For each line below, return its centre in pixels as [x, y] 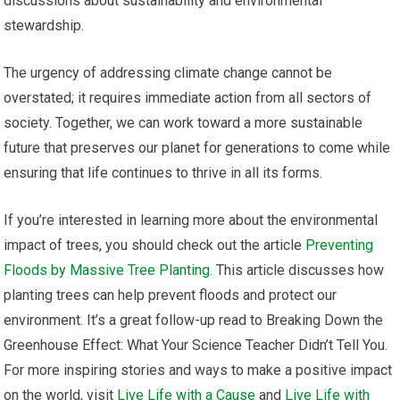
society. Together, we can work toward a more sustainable [183, 123]
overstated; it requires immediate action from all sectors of [188, 98]
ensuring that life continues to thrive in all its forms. [163, 173]
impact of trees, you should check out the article [155, 246]
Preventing [340, 246]
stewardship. [44, 26]
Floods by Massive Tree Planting [107, 271]
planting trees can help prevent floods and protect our [171, 296]
